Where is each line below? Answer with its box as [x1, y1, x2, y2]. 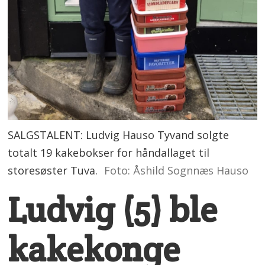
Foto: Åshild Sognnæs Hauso [104, 163, 248, 177]
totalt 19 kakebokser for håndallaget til [8, 145, 210, 160]
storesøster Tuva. [8, 163, 98, 177]
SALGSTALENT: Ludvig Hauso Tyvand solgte [8, 127, 230, 142]
